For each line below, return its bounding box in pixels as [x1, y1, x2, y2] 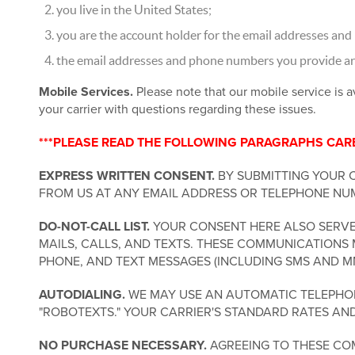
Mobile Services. [38, 84, 133, 100]
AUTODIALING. [38, 287, 125, 303]
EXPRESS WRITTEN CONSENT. [38, 168, 215, 184]
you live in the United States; [55, 2, 212, 17]
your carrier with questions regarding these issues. [38, 101, 316, 117]
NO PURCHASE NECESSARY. [38, 338, 207, 353]
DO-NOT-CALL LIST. [38, 219, 150, 235]
